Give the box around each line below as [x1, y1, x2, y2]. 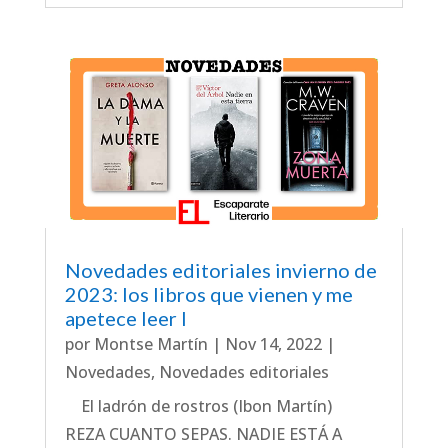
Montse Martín [93, 332, 208, 355]
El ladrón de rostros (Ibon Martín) [64, 394, 340, 417]
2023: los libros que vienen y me [64, 281, 353, 306]
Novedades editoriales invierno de [64, 257, 377, 282]
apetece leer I [64, 305, 187, 330]
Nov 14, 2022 [224, 332, 322, 355]
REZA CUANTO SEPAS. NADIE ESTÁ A [64, 422, 342, 445]
